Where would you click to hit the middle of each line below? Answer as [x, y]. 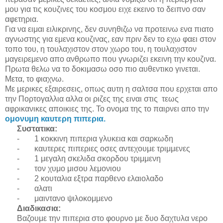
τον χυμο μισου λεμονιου [78, 168]
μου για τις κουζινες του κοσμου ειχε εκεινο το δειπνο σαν [105, 9]
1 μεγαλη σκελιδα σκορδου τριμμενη [98, 158]
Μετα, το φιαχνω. [34, 79]
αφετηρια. [22, 19]
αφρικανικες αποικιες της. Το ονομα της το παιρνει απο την [107, 109]
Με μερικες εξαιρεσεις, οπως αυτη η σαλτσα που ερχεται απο [111, 89]
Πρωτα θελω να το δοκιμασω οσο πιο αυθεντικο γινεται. [103, 69]
